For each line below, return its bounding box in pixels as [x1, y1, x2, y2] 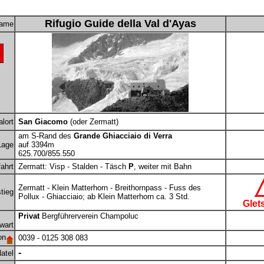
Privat [18, 212, 42, 220]
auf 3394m [18, 140, 54, 149]
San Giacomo [16, 117, 70, 126]
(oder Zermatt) [70, 117, 118, 126]
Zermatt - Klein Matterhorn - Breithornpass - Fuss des [16, 183, 201, 192]
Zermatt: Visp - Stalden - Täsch [16, 162, 128, 171]
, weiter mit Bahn [134, 162, 192, 171]
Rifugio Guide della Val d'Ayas [44, 18, 196, 29]
